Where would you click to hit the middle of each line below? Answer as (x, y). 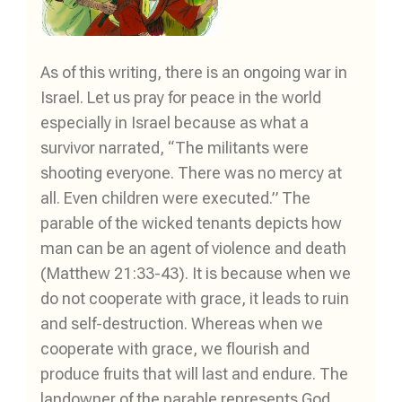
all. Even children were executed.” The (175, 198)
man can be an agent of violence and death (193, 249)
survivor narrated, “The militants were (175, 148)
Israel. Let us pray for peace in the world (181, 98)
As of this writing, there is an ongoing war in (194, 73)
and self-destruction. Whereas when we (182, 324)
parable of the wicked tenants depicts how (191, 223)
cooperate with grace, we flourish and (175, 349)
